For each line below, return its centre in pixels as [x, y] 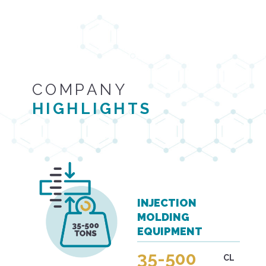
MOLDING [164, 217]
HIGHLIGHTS [92, 109]
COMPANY [79, 90]
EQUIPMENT [170, 232]
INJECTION [167, 203]
